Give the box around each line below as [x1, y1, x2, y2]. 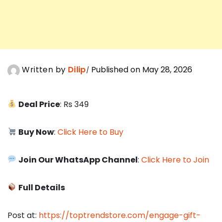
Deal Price [18, 98, 60, 110]
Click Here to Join [141, 154, 210, 166]
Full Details [18, 181, 65, 193]
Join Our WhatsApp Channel [18, 154, 138, 166]
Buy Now [18, 126, 55, 138]
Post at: [7, 209, 39, 221]
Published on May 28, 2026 [89, 64, 193, 76]
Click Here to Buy [57, 126, 124, 138]
